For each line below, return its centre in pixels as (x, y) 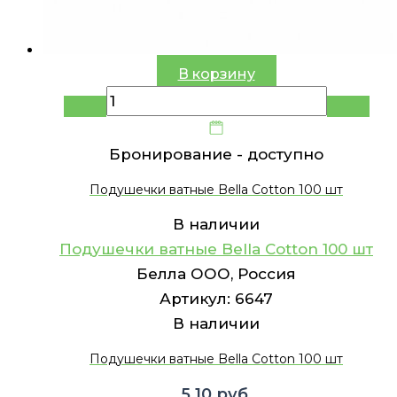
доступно (285, 155)
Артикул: (197, 299)
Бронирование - (178, 155)
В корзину (216, 74)
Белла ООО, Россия (216, 274)
